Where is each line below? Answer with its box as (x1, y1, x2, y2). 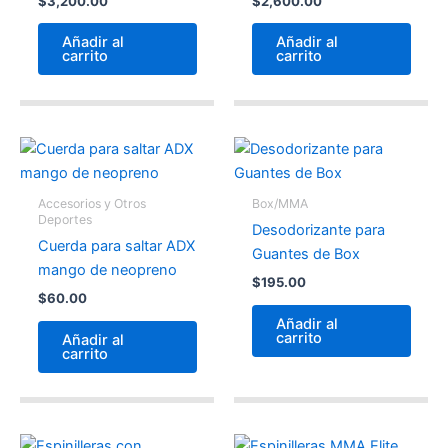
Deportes (37, 212, 92, 228)
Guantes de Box (251, 245, 360, 264)
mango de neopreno (37, 261, 177, 280)
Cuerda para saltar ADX (37, 237, 195, 256)
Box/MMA (251, 196, 308, 212)
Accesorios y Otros (37, 196, 146, 212)
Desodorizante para (251, 221, 385, 240)
